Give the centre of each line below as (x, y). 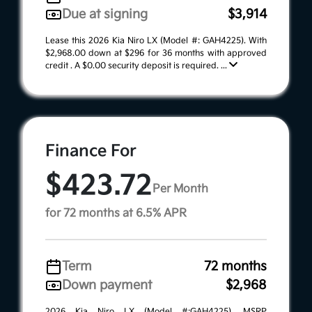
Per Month (180, 189)
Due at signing (105, 15)
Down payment (107, 286)
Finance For (91, 151)
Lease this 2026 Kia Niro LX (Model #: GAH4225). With (156, 41)
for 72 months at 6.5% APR (116, 214)
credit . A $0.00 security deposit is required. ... (137, 66)
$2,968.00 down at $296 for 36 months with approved (156, 54)
